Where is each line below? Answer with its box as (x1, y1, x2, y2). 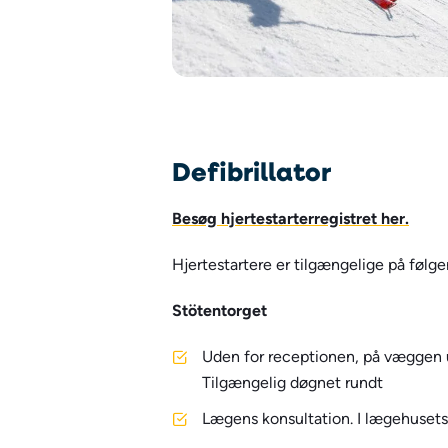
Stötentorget (172, 300, 267, 320)
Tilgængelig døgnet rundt (202, 372, 383, 392)
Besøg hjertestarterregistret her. (172, 208, 409, 228)
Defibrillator (172, 152, 331, 189)
